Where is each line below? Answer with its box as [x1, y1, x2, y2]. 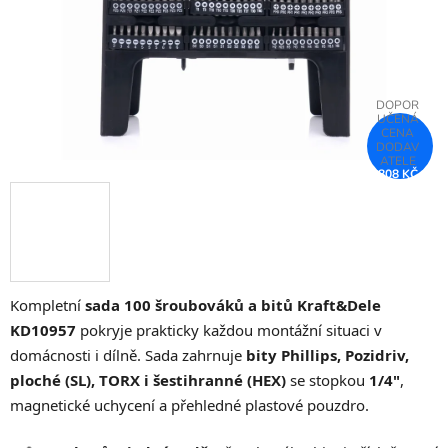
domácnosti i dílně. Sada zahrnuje [10, 345, 246, 366]
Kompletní [10, 295, 85, 316]
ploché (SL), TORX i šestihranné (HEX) [10, 370, 286, 391]
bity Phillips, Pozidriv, [246, 345, 409, 366]
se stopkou [286, 370, 369, 391]
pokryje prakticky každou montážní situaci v [76, 320, 382, 341]
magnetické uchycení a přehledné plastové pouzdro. [10, 395, 369, 416]
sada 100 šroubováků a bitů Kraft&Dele [85, 295, 381, 316]
